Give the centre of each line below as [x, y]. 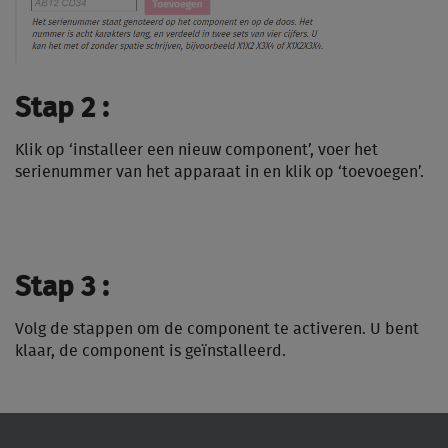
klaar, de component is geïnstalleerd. [150, 351]
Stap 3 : [62, 288]
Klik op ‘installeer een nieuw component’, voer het [196, 150]
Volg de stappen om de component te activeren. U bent [217, 329]
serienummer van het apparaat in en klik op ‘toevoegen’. [219, 172]
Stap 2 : [62, 109]
